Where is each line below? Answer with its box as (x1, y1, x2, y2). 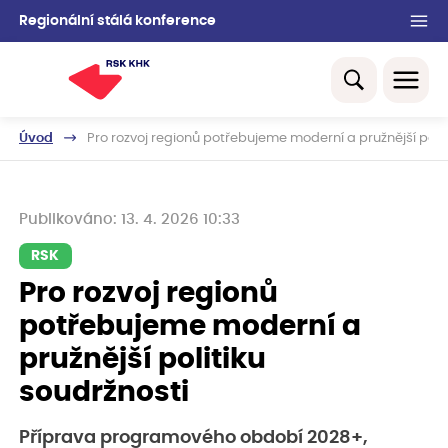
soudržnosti (19, 378, 189, 407)
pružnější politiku (19, 345, 266, 374)
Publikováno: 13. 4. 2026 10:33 (19, 212, 240, 228)
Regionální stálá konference (19, 13, 216, 28)
